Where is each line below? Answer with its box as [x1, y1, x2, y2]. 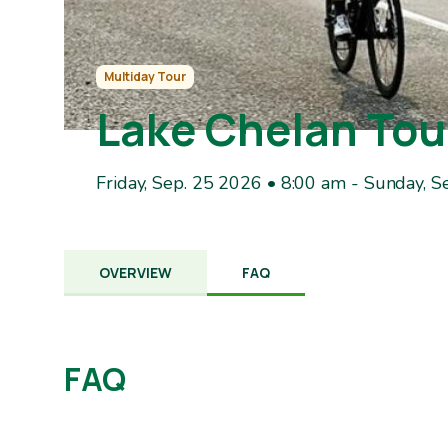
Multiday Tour [104, 67, 186, 85]
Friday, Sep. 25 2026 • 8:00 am [96, 170, 346, 195]
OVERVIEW [99, 262, 172, 282]
